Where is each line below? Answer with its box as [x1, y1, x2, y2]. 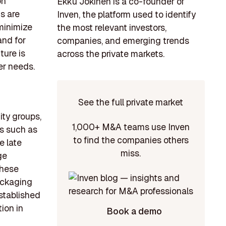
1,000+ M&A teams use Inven [72, 121, 190, 133]
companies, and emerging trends [56, 35, 189, 47]
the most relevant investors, [56, 22, 166, 34]
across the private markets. [56, 48, 164, 60]
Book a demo [106, 205, 162, 217]
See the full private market [78, 96, 184, 108]
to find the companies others [73, 134, 189, 146]
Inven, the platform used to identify [56, 9, 196, 21]
